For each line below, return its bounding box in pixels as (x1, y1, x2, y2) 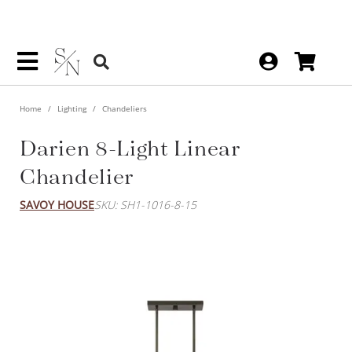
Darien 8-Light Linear (20, 133, 240, 162)
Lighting (55, 102, 89, 114)
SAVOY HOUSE (20, 196, 94, 212)
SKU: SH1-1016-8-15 (94, 196, 196, 212)
